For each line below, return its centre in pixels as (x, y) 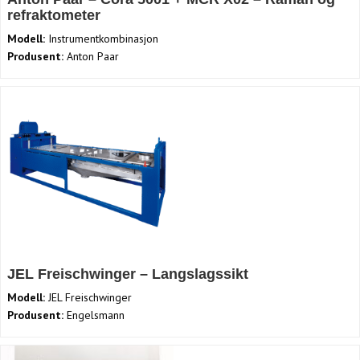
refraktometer (54, 16)
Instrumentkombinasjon (102, 39)
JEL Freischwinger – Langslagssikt (130, 274)
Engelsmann (94, 315)
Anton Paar (91, 57)
